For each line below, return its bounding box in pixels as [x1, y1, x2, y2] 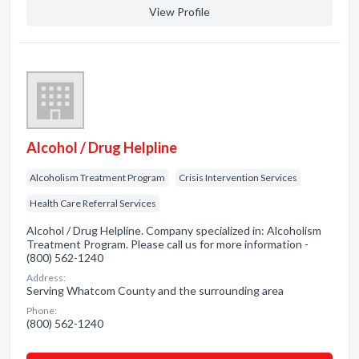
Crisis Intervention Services [179, 171, 297, 184]
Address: [26, 272, 66, 284]
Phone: [26, 305, 57, 317]
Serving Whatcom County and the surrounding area [26, 284, 284, 297]
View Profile [149, 5, 210, 18]
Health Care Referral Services [30, 197, 156, 209]
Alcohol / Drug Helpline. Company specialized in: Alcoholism [26, 224, 321, 237]
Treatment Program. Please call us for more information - [26, 237, 309, 251]
